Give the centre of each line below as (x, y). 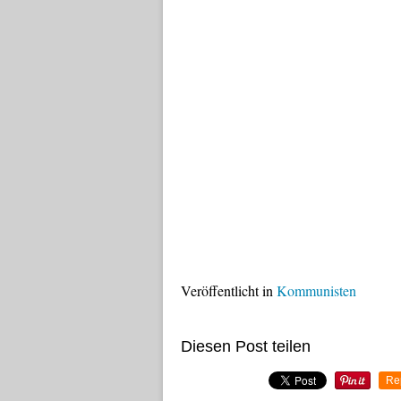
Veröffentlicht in (227, 290)
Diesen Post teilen (246, 346)
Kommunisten (316, 290)
